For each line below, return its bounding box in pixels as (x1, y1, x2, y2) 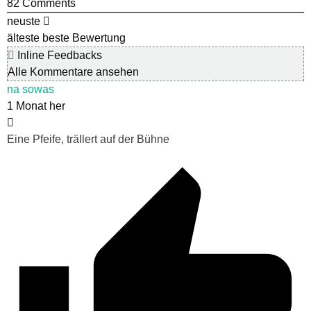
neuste (7, 15, 40, 27)
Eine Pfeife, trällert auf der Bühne (7, 133, 169, 145)
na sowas (7, 83, 54, 95)
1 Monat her (7, 99, 65, 112)
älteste (7, 31, 40, 44)
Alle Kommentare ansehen (8, 65, 139, 78)
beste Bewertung (42, 31, 126, 44)
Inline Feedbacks (15, 49, 102, 61)
